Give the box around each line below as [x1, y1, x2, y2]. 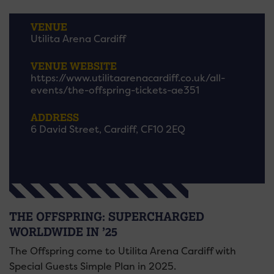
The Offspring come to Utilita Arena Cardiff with [9, 245, 236, 257]
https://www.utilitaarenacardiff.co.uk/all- [31, 72, 225, 84]
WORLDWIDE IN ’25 [9, 225, 117, 239]
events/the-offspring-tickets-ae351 [31, 84, 199, 97]
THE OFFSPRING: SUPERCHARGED [9, 210, 204, 223]
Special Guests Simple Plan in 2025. [9, 260, 176, 273]
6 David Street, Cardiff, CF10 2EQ [31, 123, 185, 136]
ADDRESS [31, 111, 79, 124]
